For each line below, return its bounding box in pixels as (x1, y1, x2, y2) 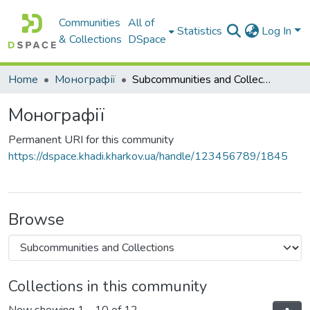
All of (128, 15, 155, 30)
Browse (8, 208, 64, 230)
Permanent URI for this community (8, 132, 174, 147)
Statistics (177, 24, 223, 39)
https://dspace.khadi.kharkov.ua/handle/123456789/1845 (8, 149, 288, 164)
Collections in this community (8, 276, 207, 297)
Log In (262, 24, 295, 39)
